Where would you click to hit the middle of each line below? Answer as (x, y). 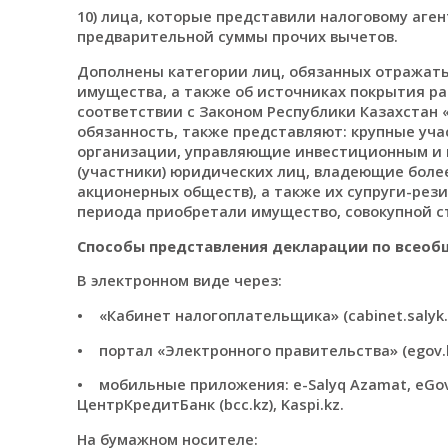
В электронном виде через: (179, 280)
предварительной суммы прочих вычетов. (237, 36)
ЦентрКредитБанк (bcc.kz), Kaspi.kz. (210, 404)
